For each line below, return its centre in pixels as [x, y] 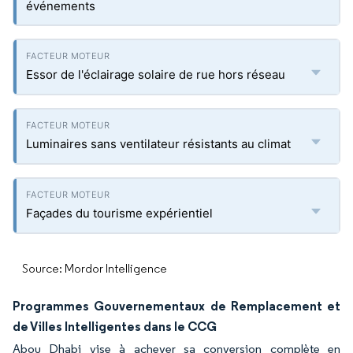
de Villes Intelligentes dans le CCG [115, 326]
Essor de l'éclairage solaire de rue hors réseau [156, 74]
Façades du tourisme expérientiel [119, 213]
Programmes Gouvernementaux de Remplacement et [176, 306]
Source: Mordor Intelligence [95, 268]
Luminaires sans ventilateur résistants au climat [158, 144]
